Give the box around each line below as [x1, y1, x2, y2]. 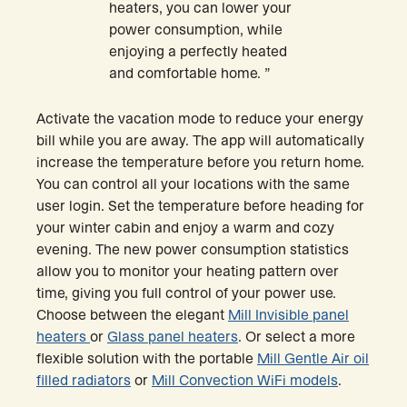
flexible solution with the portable [36, 351, 257, 366]
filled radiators [36, 372, 131, 388]
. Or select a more [238, 329, 355, 344]
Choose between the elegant [36, 307, 228, 323]
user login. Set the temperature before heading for [36, 198, 364, 213]
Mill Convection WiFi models [152, 372, 338, 388]
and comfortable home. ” [109, 65, 270, 81]
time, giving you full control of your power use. [36, 285, 336, 301]
